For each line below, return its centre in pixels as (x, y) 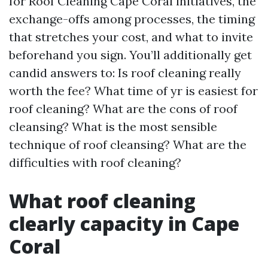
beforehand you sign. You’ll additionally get (130, 55)
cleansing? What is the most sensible (113, 127)
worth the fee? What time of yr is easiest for (133, 91)
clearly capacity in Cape (124, 223)
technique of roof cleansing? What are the (128, 144)
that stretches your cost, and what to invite (131, 37)
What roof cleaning (102, 201)
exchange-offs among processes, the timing (132, 19)
